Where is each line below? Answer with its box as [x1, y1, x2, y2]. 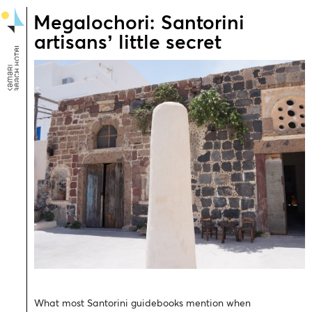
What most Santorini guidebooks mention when [34, 299, 251, 309]
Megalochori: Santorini [33, 14, 244, 33]
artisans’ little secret [34, 33, 221, 53]
